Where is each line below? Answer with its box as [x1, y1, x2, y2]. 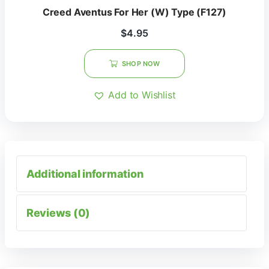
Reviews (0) [26, 207, 91, 219]
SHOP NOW [122, 59, 160, 68]
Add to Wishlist [108, 89, 176, 101]
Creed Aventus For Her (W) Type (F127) [42, 6, 227, 18]
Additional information [26, 168, 144, 180]
